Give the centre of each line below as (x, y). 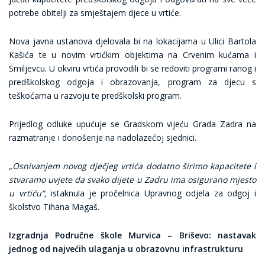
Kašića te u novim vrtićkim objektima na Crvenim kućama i (132, 55)
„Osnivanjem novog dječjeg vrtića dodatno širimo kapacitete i (132, 166)
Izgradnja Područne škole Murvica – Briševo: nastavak (132, 235)
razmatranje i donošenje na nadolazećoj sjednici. (103, 138)
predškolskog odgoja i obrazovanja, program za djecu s (132, 82)
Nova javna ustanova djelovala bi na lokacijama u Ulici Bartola (132, 41)
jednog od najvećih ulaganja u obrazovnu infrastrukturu (126, 249)
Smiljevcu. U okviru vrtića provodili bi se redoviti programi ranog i (132, 68)
